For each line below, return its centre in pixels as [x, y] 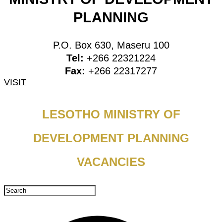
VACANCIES [111, 162]
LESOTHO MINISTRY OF [111, 114]
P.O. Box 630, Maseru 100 [111, 45]
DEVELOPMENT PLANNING [111, 138]
